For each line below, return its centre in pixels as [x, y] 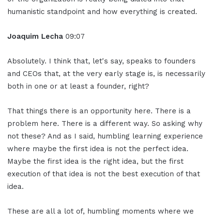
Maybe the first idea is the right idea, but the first [95, 162]
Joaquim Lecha [36, 37]
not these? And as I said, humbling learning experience [105, 136]
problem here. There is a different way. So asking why [105, 124]
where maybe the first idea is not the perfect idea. [98, 149]
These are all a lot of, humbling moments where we [101, 211]
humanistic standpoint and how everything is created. [102, 12]
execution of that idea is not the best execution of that [104, 174]
